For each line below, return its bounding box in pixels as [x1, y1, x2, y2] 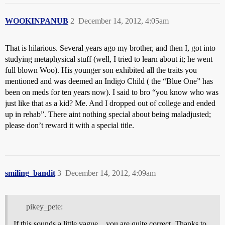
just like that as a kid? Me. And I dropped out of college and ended [5, 99, 215, 107]
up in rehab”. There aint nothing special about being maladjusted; [5, 110, 211, 119]
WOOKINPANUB [5, 17, 68, 25]
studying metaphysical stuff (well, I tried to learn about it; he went [5, 55, 212, 63]
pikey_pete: [26, 202, 63, 211]
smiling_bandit [5, 169, 55, 177]
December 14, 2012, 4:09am [65, 169, 156, 177]
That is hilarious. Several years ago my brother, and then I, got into [5, 44, 215, 52]
